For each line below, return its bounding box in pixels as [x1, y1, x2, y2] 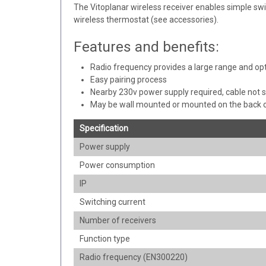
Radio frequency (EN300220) [79, 252, 188, 262]
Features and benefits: [73, 37, 219, 55]
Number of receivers [79, 215, 156, 225]
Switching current [79, 197, 145, 207]
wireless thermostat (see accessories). [73, 14, 218, 24]
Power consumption [79, 160, 155, 170]
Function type [79, 233, 130, 243]
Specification [79, 123, 128, 133]
